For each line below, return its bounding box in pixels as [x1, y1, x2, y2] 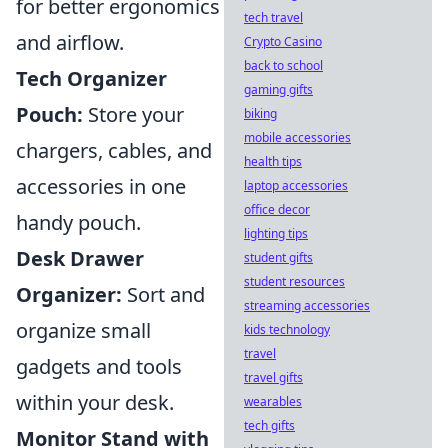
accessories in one [16, 173, 186, 200]
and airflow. [16, 29, 124, 56]
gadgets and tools [16, 353, 182, 380]
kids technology [244, 321, 330, 338]
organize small [16, 317, 151, 344]
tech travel [244, 9, 303, 26]
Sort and [122, 281, 205, 308]
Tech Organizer [16, 65, 167, 92]
